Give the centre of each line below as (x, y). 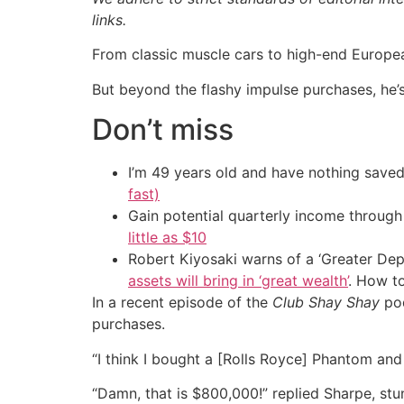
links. (109, 20)
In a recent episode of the (182, 303)
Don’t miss (163, 130)
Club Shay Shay (326, 303)
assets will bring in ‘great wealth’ (238, 281)
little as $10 (167, 238)
